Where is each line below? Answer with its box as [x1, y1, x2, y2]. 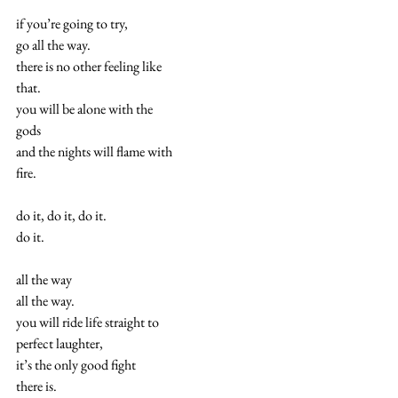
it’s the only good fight [16, 354, 136, 374]
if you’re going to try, [16, 13, 128, 33]
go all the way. [16, 35, 91, 54]
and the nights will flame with [16, 141, 172, 161]
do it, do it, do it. [16, 205, 107, 225]
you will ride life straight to [16, 312, 159, 331]
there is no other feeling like [16, 56, 162, 76]
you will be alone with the [16, 99, 153, 118]
